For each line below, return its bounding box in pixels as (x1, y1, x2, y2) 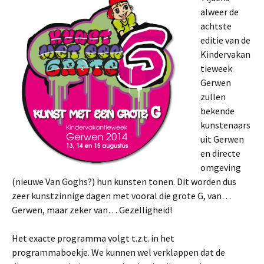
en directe (200, 147, 240, 159)
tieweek (200, 62, 232, 74)
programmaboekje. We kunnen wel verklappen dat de (12, 246, 225, 258)
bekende (200, 105, 235, 117)
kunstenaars (200, 119, 250, 131)
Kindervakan (200, 48, 250, 60)
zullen (200, 91, 226, 103)
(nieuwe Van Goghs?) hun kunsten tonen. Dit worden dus (12, 176, 236, 187)
